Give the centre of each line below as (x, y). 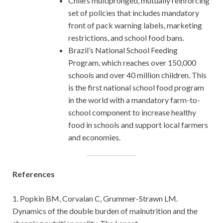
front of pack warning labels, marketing (135, 25)
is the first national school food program (136, 87)
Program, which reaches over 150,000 (132, 62)
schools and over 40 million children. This (137, 75)
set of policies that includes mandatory (134, 12)
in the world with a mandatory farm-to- (134, 100)
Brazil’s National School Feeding (123, 50)
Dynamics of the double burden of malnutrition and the (105, 211)
